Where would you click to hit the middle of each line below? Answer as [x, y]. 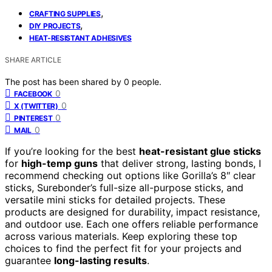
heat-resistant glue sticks [200, 151]
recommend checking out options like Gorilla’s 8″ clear [130, 175]
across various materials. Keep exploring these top [121, 236]
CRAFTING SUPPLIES [65, 13]
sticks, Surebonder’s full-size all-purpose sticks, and [124, 187]
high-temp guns [59, 163]
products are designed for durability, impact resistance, [132, 212]
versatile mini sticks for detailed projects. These [115, 199]
